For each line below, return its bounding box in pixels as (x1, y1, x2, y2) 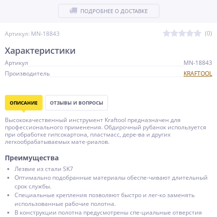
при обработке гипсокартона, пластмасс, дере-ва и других (5, 130, 170, 139)
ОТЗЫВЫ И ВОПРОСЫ (50, 99, 103, 106)
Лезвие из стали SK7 (15, 165, 73, 173)
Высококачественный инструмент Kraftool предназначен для (5, 116, 181, 124)
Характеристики (5, 45, 76, 56)
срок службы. (15, 182, 51, 190)
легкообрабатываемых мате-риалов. (5, 138, 109, 146)
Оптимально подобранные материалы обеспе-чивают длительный (15, 173, 208, 182)
